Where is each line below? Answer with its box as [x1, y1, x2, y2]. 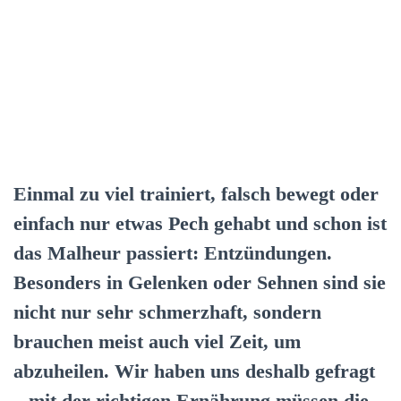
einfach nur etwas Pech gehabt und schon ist [13, 211, 387, 235]
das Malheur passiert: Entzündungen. [13, 241, 332, 264]
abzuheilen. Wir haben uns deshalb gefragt [13, 359, 375, 382]
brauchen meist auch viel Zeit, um [13, 329, 301, 353]
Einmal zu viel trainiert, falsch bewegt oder [13, 182, 379, 205]
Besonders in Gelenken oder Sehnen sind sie [13, 270, 386, 294]
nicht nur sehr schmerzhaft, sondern [13, 300, 321, 323]
